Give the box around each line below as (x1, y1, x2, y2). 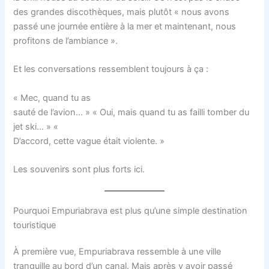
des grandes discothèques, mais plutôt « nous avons (13, 6, 230, 17)
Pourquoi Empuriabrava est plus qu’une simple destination (13, 205, 248, 217)
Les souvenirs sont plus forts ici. (13, 164, 145, 175)
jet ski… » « (13, 121, 59, 132)
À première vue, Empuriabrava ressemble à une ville (13, 246, 222, 258)
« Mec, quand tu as (13, 92, 91, 103)
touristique (13, 220, 56, 231)
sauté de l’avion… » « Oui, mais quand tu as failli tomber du (13, 106, 250, 118)
